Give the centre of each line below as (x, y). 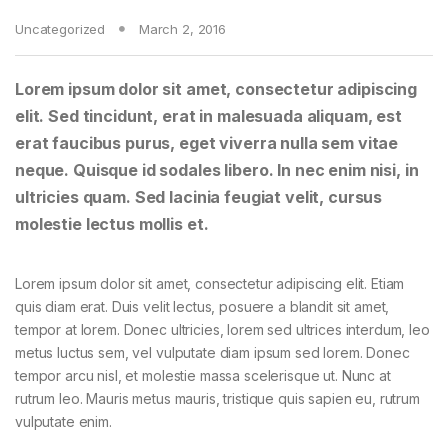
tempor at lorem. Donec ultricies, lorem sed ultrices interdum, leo (222, 329)
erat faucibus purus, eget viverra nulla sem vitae (207, 142)
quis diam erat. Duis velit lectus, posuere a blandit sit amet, (202, 306)
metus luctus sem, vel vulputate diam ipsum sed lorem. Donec (212, 352)
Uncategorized (60, 28)
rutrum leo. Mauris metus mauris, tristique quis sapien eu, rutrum (217, 398)
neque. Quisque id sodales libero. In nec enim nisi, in (217, 169)
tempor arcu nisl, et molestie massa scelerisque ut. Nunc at (203, 375)
